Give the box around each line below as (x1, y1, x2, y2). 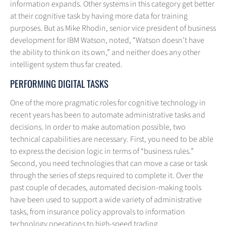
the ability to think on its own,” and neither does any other (10, 47, 200, 59)
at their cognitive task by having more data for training (10, 11, 188, 22)
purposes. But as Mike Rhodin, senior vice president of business (10, 23, 216, 34)
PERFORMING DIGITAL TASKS (10, 77, 108, 91)
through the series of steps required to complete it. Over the (10, 170, 203, 182)
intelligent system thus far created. (10, 59, 123, 71)
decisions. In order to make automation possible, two (10, 122, 186, 133)
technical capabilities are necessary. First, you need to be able (10, 134, 213, 145)
